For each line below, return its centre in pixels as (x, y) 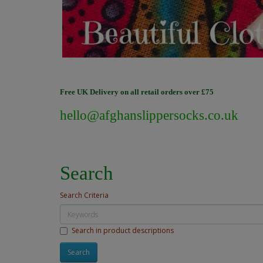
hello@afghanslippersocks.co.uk (149, 116)
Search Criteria (84, 195)
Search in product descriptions (123, 230)
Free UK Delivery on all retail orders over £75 (137, 92)
